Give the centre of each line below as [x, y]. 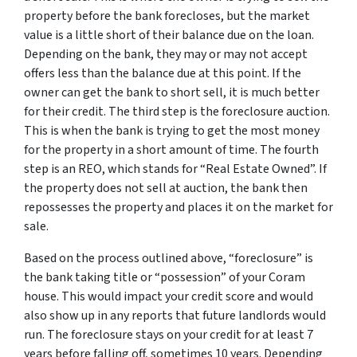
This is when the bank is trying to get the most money [172, 131]
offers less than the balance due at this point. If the [163, 73]
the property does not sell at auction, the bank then [166, 188]
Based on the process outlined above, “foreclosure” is [169, 258]
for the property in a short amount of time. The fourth [171, 150]
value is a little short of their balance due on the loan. [169, 35]
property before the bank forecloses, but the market [167, 16]
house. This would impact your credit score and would [169, 296]
